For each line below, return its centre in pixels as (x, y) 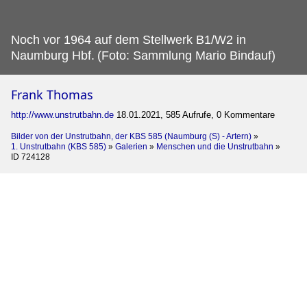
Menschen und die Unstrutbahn (215, 147)
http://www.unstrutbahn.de (62, 115)
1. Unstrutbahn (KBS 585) (59, 147)
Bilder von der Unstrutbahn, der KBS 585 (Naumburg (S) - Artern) (131, 136)
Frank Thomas (52, 95)
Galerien (131, 147)
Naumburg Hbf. (53, 56)
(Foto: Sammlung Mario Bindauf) (186, 56)
